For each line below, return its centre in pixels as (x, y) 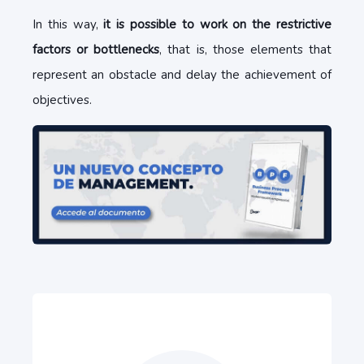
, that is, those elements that (246, 50)
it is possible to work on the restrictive (218, 24)
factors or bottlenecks (96, 50)
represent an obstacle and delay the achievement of (182, 75)
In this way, (68, 24)
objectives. (62, 100)
